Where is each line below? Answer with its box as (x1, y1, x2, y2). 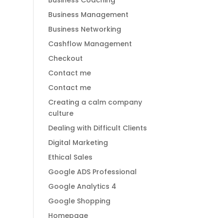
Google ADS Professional (48, 167, 137, 177)
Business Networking (48, 24, 121, 34)
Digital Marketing (48, 138, 108, 147)
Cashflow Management (48, 39, 132, 49)
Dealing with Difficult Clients (48, 123, 147, 133)
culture (48, 109, 73, 118)
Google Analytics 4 (48, 182, 116, 191)
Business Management (48, 10, 128, 19)
